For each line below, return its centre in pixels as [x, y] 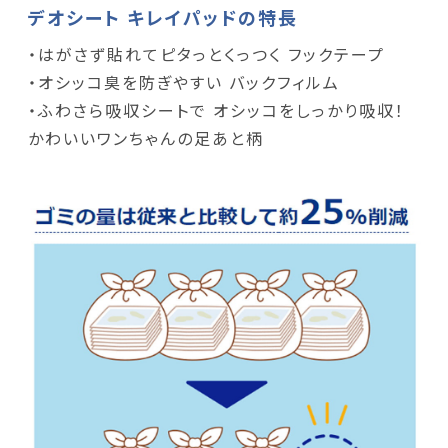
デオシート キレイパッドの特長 [163, 17]
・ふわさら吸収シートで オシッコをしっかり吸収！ [216, 110]
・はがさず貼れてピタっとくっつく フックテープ [215, 54]
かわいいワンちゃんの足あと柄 [145, 138]
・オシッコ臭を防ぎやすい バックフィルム [183, 82]
